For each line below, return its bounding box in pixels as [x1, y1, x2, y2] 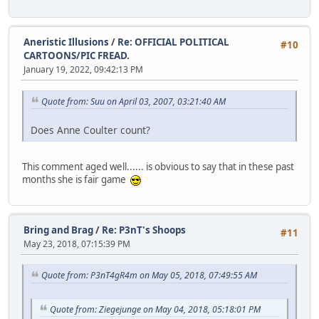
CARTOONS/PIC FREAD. [23, 49, 130, 63]
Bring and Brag [23, 223, 93, 236]
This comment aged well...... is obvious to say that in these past [22, 160, 294, 174]
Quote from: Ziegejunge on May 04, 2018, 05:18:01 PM [50, 303, 261, 315]
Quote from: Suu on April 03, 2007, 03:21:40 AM [41, 95, 226, 108]
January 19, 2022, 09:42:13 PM [23, 63, 143, 76]
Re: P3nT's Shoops [102, 223, 186, 236]
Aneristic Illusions [23, 36, 109, 49]
